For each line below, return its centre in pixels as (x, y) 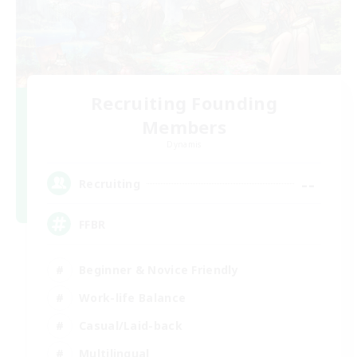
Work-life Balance (133, 297)
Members (184, 127)
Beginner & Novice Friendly (159, 269)
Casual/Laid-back (131, 325)
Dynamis (184, 145)
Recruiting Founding (184, 103)
